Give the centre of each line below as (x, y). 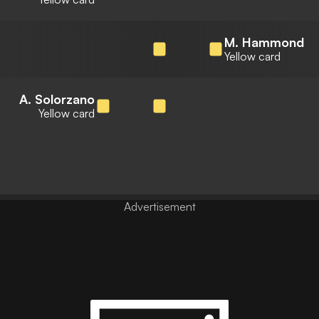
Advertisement (159, 206)
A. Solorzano (57, 99)
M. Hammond (264, 42)
